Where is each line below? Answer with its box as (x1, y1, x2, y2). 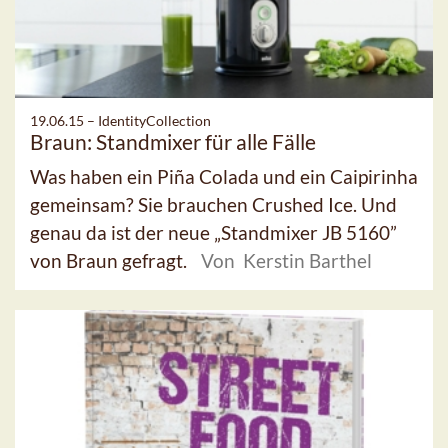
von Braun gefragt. (30, 249, 191, 273)
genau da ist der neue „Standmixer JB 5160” (30, 221, 397, 245)
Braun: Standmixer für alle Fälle (30, 129, 316, 155)
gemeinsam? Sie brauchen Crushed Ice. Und (30, 193, 397, 217)
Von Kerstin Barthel (201, 249, 372, 273)
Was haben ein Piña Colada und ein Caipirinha (30, 165, 418, 189)
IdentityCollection (98, 112, 211, 130)
